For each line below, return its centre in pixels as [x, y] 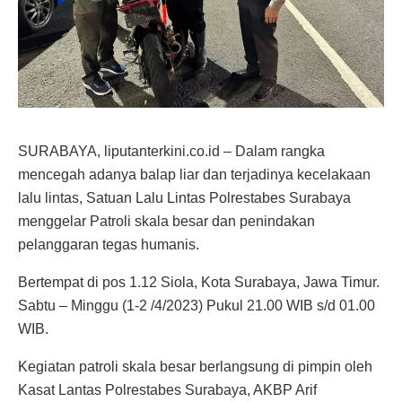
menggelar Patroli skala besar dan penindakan [166, 222]
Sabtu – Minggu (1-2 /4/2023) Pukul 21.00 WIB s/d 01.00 [197, 306]
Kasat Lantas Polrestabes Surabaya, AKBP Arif [167, 390]
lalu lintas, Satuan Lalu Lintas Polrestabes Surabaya [184, 198]
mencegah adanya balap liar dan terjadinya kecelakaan [194, 175]
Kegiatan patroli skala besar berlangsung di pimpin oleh [195, 367]
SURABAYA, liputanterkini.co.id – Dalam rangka [171, 152]
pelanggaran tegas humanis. [109, 245]
